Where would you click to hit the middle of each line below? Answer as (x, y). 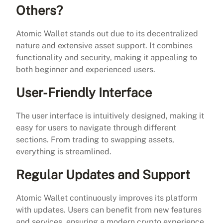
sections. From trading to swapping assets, (95, 139)
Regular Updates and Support (103, 174)
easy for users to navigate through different (96, 127)
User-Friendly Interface (84, 92)
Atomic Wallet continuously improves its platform (107, 198)
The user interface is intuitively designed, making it (110, 115)
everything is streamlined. (64, 151)
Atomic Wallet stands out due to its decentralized (107, 33)
